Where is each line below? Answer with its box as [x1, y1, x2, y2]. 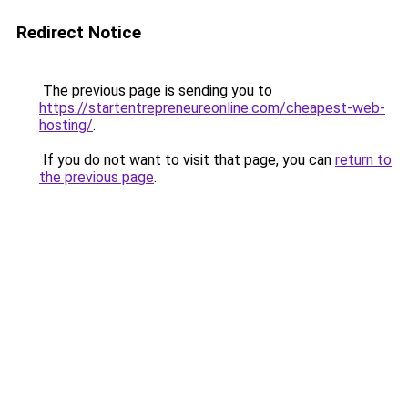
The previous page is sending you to [39, 82, 272, 99]
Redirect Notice [16, 22, 141, 43]
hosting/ [39, 117, 93, 134]
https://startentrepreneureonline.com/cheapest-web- [39, 99, 385, 117]
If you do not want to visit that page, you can [39, 151, 335, 168]
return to [335, 151, 392, 168]
